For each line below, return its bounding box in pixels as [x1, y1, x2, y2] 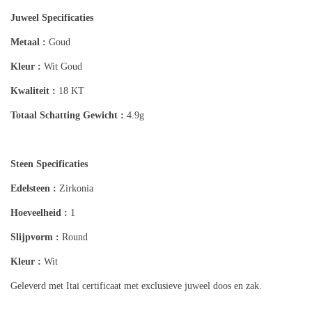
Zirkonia [56, 183, 93, 194]
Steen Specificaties [10, 159, 88, 170]
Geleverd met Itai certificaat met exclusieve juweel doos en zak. [10, 281, 265, 292]
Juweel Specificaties [10, 13, 93, 24]
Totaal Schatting [10, 110, 80, 121]
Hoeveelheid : [10, 208, 68, 219]
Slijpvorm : [10, 232, 59, 243]
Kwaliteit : [10, 86, 56, 97]
